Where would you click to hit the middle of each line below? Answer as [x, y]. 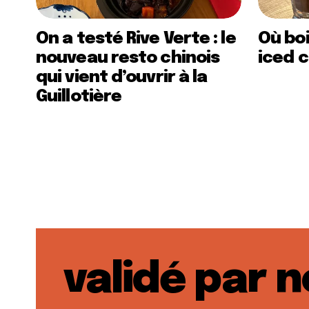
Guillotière [79, 97]
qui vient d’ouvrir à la [122, 78]
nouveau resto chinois [128, 58]
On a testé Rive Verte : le [136, 39]
